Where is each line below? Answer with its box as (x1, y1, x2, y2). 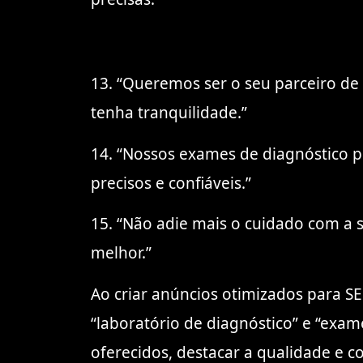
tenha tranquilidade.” (91, 102, 247, 124)
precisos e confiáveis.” (91, 172, 251, 194)
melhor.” (91, 242, 152, 264)
